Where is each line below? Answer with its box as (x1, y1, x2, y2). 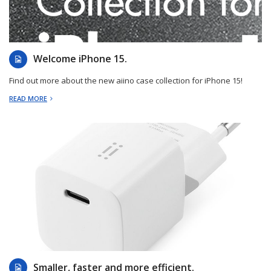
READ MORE (9, 94, 47, 103)
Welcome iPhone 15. (33, 52, 127, 66)
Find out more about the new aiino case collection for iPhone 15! (9, 75, 243, 87)
